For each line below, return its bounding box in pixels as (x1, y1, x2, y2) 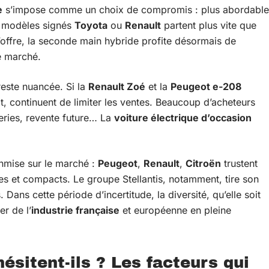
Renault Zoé (88, 80, 145, 92)
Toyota (74, 19, 107, 31)
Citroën (186, 157, 221, 169)
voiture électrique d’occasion (114, 112, 252, 124)
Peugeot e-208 (171, 80, 241, 92)
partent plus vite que (161, 19, 256, 31)
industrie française (31, 204, 119, 216)
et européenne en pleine (119, 204, 231, 216)
